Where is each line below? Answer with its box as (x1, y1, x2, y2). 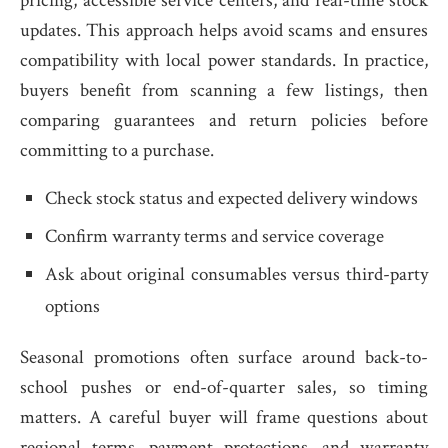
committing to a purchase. (20, 138, 214, 163)
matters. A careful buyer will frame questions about (20, 405, 428, 430)
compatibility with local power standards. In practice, (20, 48, 428, 73)
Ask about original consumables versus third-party (45, 262, 428, 287)
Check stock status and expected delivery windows (45, 186, 418, 211)
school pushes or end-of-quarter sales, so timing (20, 375, 428, 400)
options (45, 294, 100, 319)
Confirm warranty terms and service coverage (45, 224, 384, 249)
